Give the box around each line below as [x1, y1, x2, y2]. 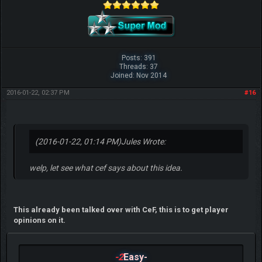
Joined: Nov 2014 [111, 71, 167, 80]
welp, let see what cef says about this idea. [29, 163, 182, 173]
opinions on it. [13, 215, 65, 225]
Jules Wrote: [120, 136, 166, 146]
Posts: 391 [121, 53, 156, 62]
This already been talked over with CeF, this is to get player [13, 205, 229, 214]
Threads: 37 [119, 62, 158, 71]
